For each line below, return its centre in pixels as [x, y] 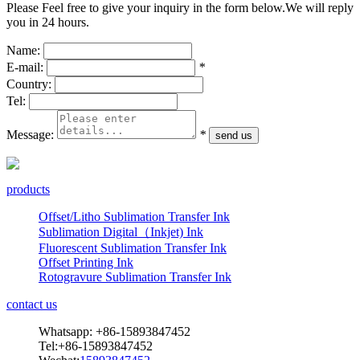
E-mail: [25, 67]
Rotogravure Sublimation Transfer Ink [135, 276]
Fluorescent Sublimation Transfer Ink [133, 247]
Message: [30, 134]
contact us [32, 304]
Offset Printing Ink [86, 262]
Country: [29, 84]
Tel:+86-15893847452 [96, 346]
